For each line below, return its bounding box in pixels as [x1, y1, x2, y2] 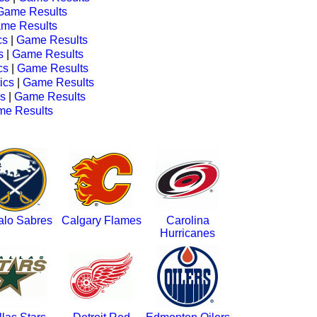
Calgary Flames [61, 214, 142, 226]
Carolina [166, 214, 209, 226]
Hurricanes [160, 227, 215, 239]
